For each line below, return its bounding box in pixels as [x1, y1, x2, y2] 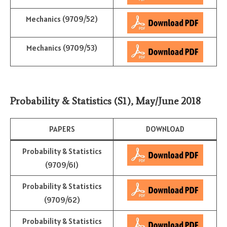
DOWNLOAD [145, 124, 184, 134]
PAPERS [49, 124, 75, 134]
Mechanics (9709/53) [26, 43, 97, 53]
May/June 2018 [136, 95, 201, 107]
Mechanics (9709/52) [26, 14, 98, 24]
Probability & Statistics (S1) [10, 95, 131, 107]
